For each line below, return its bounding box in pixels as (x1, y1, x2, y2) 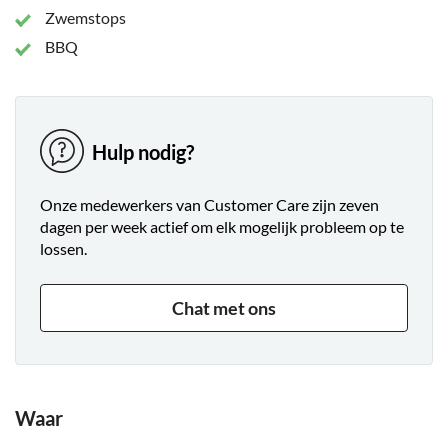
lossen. (40, 239, 87, 259)
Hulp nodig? (92, 139, 194, 164)
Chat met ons (172, 297, 276, 320)
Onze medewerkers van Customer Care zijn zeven (40, 195, 379, 215)
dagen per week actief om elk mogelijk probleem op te (40, 217, 404, 237)
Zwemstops (45, 8, 126, 28)
